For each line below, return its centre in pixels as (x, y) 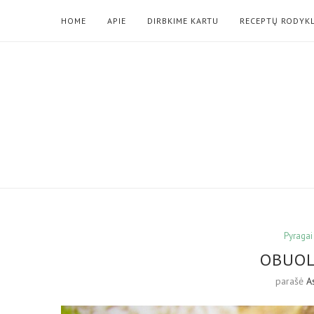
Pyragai (298, 235)
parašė (291, 281)
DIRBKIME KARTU (183, 21)
